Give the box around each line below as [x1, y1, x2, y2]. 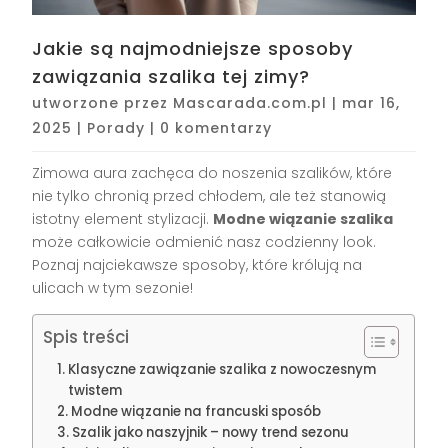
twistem [68, 380, 123, 400]
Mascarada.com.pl [173, 92, 328, 113]
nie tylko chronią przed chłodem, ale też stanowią [32, 185, 387, 206]
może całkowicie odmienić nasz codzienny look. [32, 231, 377, 252]
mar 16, [342, 92, 401, 113]
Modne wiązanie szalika [213, 208, 394, 229]
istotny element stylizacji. [32, 208, 214, 229]
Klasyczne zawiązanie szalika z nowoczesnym [68, 359, 377, 379]
